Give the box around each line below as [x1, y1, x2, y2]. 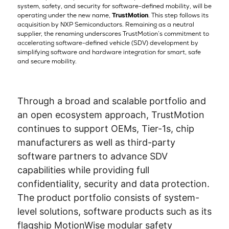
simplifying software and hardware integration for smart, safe [17, 48, 201, 56]
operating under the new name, [17, 11, 112, 19]
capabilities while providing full [17, 164, 149, 175]
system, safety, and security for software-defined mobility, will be [17, 2, 212, 10]
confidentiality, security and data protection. [17, 178, 210, 189]
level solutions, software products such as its [17, 205, 212, 217]
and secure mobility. [17, 57, 78, 65]
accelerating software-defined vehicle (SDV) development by [17, 38, 198, 47]
